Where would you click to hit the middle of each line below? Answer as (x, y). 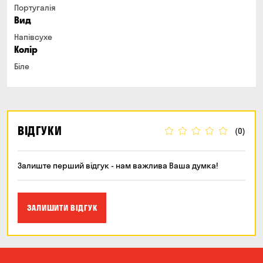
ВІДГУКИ (40, 131)
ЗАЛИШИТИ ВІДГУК (62, 208)
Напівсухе (33, 37)
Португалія (35, 8)
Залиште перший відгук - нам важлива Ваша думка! (118, 166)
